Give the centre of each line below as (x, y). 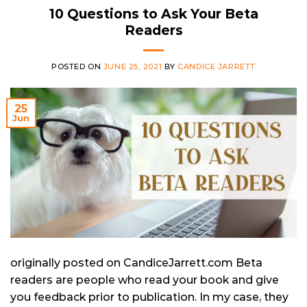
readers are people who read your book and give (145, 280)
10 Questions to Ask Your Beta (153, 13)
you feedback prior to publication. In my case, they (149, 297)
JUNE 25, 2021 (133, 66)
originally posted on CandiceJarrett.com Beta (136, 262)
